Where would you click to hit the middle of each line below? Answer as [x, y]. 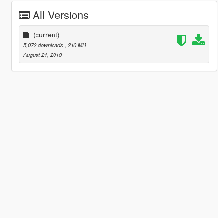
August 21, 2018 [42, 55]
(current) [46, 35]
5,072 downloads [44, 45]
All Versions [60, 15]
